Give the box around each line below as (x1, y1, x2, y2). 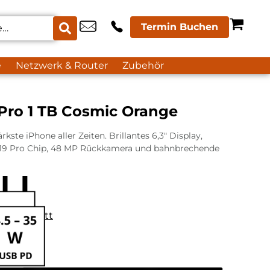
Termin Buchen (141, 20, 218, 33)
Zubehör (122, 60, 164, 71)
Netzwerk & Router (15, 60, 108, 71)
